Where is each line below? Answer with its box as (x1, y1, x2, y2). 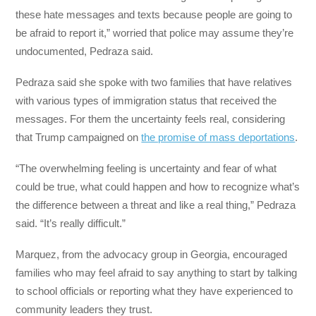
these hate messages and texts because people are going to (16, 8, 293, 20)
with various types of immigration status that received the (16, 94, 277, 107)
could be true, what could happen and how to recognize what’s (16, 181, 300, 193)
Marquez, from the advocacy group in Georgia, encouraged (16, 248, 288, 261)
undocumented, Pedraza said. (16, 44, 154, 57)
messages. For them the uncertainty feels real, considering (16, 112, 286, 125)
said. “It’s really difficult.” (16, 217, 126, 230)
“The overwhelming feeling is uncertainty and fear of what (16, 162, 277, 175)
